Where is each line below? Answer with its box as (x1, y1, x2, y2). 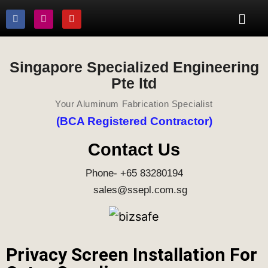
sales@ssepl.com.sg (81, 184, 187, 196)
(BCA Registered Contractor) (56, 115, 212, 128)
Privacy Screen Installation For (6, 243, 257, 265)
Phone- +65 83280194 (85, 167, 183, 179)
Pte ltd (111, 75, 157, 92)
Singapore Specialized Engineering (9, 59, 259, 76)
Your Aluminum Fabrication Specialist (55, 99, 213, 109)
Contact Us (88, 140, 180, 160)
